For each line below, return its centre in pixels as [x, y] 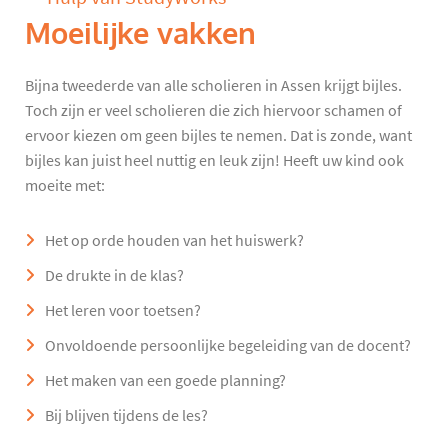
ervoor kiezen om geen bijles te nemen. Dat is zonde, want [218, 135]
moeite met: [65, 185]
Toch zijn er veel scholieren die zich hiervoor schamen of [213, 110]
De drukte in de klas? [114, 275]
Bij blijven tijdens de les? [126, 415]
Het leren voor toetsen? [123, 310]
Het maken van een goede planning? [165, 380]
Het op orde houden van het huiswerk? [174, 240]
